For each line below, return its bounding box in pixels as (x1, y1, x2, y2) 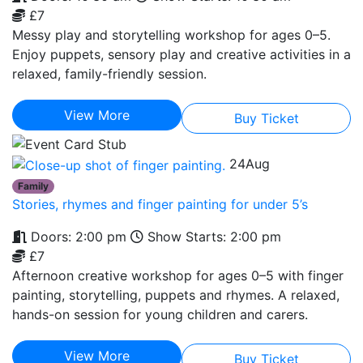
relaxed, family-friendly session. (12, 65, 207, 82)
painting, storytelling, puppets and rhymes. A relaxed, (12, 287, 340, 304)
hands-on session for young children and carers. (12, 306, 308, 323)
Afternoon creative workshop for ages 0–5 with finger (12, 267, 344, 284)
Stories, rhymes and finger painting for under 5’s (12, 196, 308, 213)
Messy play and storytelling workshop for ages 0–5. (12, 26, 331, 43)
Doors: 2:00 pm (27, 228, 126, 246)
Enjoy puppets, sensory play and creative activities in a (12, 45, 351, 62)
